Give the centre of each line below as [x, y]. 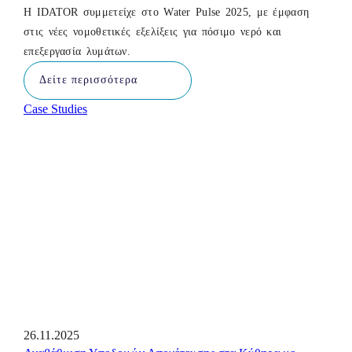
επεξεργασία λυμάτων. [77, 51]
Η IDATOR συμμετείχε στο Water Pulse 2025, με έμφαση [167, 12]
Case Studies [55, 108]
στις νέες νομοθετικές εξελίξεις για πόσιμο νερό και [153, 31]
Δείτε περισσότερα [88, 80]
